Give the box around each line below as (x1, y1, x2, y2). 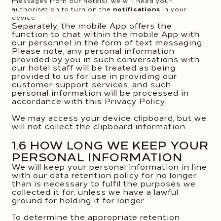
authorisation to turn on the (12, 4, 113, 13)
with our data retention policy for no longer (12, 169, 197, 180)
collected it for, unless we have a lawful (12, 186, 179, 197)
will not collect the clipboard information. (12, 120, 187, 131)
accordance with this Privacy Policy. (12, 95, 166, 106)
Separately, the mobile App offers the (12, 20, 172, 31)
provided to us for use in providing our (12, 70, 177, 81)
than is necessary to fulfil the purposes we (12, 178, 196, 188)
